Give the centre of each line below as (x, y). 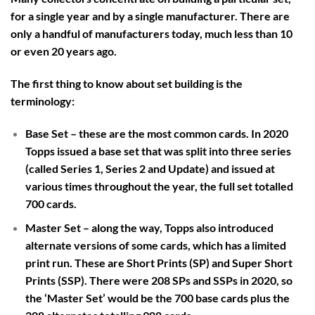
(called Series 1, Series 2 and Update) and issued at (150, 168)
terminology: (43, 101)
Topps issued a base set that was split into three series (158, 150)
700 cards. (51, 203)
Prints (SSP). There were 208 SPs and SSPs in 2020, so (159, 281)
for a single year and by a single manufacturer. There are (150, 16)
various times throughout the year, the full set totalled (159, 186)
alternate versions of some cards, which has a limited (155, 245)
